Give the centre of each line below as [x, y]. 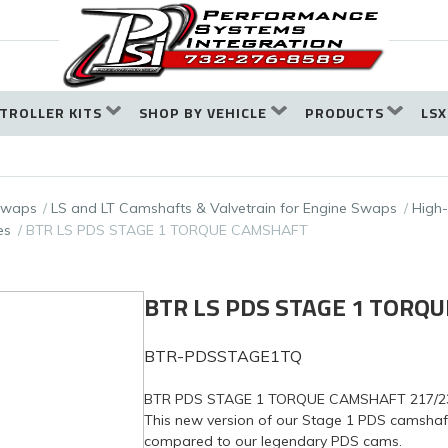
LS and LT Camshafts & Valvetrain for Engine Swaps [224, 208]
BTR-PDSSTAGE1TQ [223, 356]
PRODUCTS [344, 113]
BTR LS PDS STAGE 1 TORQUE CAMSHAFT [166, 230]
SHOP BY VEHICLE [203, 113]
